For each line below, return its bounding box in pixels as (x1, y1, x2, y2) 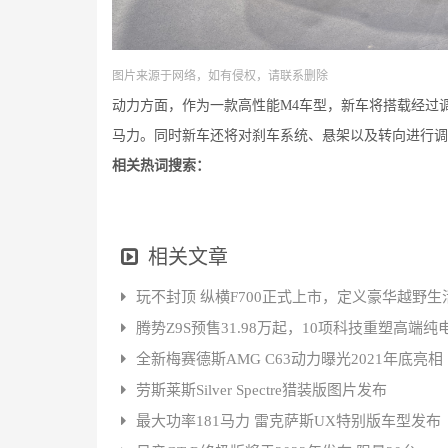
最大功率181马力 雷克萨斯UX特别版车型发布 (136, 413, 442, 430)
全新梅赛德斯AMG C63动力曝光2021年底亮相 (136, 351, 444, 368)
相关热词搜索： (112, 158, 210, 174)
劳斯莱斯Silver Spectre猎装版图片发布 (136, 382, 388, 399)
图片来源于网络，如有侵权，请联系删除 (112, 69, 328, 84)
